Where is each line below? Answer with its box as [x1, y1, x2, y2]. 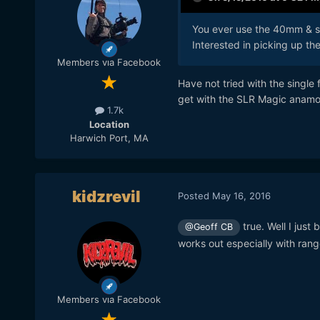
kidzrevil [71, 187, 141, 206]
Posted [177, 189, 212, 201]
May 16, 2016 [211, 189, 271, 201]
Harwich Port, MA [69, 131, 149, 144]
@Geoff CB [184, 221, 233, 233]
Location [89, 118, 129, 130]
